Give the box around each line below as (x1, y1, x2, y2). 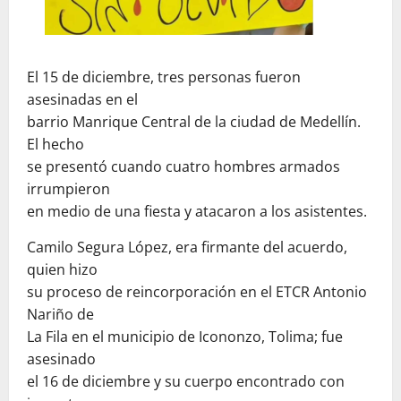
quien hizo (27, 259, 98, 279)
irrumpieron (27, 178, 110, 199)
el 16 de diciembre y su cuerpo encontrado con (27, 371, 345, 391)
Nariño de (27, 303, 94, 324)
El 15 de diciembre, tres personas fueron (27, 66, 301, 87)
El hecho (27, 133, 84, 154)
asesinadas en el (27, 89, 138, 109)
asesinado (27, 348, 96, 369)
